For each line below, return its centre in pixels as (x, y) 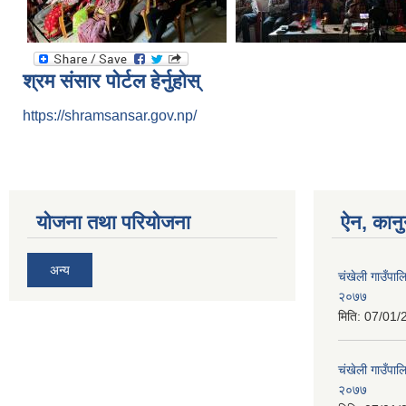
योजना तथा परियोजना (113, 222)
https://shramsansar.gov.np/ (110, 116)
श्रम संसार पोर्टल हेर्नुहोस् (111, 81)
